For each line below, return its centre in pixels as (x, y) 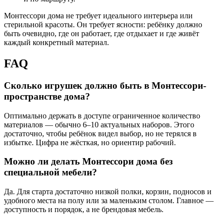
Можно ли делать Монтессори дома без (88, 162)
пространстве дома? (47, 96)
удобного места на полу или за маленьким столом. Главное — (109, 201)
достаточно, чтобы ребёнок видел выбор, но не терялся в (100, 133)
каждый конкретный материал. (56, 43)
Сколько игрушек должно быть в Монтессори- (105, 85)
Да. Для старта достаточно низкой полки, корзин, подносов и (108, 192)
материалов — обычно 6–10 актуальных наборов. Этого (99, 124)
